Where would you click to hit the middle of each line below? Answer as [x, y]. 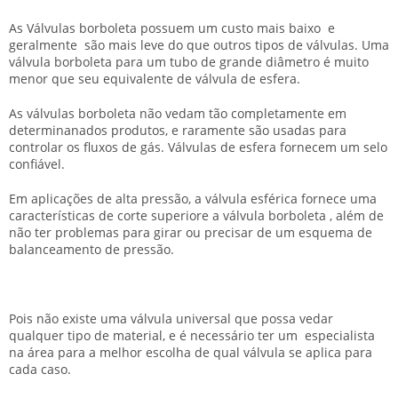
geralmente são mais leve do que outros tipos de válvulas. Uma [199, 45]
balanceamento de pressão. [92, 249]
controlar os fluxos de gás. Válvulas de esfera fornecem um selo [198, 147]
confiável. [37, 164]
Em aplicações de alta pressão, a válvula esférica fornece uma [193, 199]
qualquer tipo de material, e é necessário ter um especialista [192, 335]
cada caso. [40, 369]
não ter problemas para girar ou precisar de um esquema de [191, 232]
